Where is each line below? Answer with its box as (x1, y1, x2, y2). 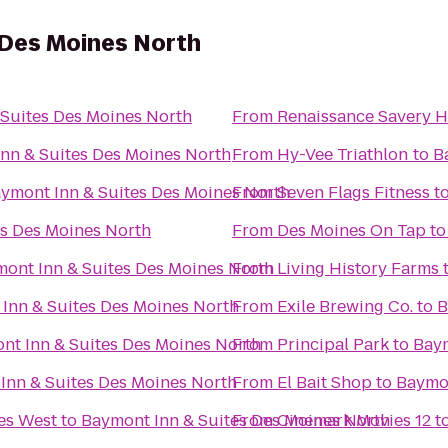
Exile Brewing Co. (277, 295, 413, 318)
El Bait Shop (277, 371, 372, 394)
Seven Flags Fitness (277, 181, 430, 204)
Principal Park (277, 333, 389, 356)
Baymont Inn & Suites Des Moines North (81, 409, 390, 432)
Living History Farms (277, 257, 439, 280)
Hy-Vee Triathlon (277, 143, 409, 166)
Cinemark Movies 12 (277, 409, 431, 432)
